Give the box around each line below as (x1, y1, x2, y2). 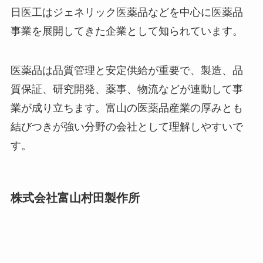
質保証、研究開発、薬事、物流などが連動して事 (10, 83, 243, 96)
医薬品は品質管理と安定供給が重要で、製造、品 (10, 65, 243, 77)
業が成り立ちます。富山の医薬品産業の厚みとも (10, 102, 243, 114)
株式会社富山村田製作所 (10, 191, 140, 204)
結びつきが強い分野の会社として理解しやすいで (10, 121, 243, 133)
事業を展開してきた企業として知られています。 (10, 25, 243, 37)
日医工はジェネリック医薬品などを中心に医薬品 (10, 6, 243, 18)
